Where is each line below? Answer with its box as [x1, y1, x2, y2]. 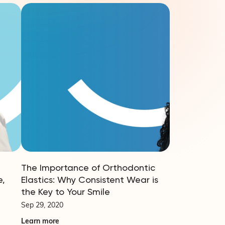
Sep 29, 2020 [21, 201, 63, 209]
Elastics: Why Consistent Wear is [21, 174, 158, 185]
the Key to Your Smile [21, 186, 110, 197]
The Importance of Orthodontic [21, 162, 155, 173]
